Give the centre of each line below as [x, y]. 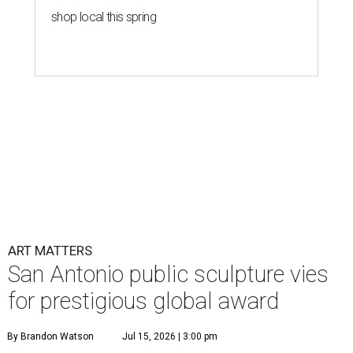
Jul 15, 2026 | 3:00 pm [170, 336]
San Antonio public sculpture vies [168, 274]
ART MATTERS [50, 251]
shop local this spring [104, 17]
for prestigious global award [143, 301]
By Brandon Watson [50, 336]
